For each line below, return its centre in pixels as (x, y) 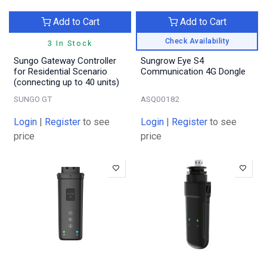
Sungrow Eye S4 (172, 60)
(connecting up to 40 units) (66, 82)
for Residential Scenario (60, 71)
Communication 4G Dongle (193, 71)
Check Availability (197, 41)
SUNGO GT (33, 99)
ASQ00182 (160, 99)
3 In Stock (70, 43)
